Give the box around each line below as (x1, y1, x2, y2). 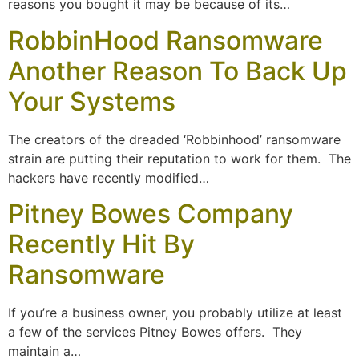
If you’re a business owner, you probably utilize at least (8, 304, 342, 321)
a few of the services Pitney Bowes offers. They (8, 323, 302, 340)
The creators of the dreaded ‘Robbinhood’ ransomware (8, 131, 341, 147)
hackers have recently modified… (8, 169, 209, 186)
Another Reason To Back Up (8, 54, 347, 87)
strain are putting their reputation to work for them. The (8, 150, 351, 167)
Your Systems (8, 85, 175, 117)
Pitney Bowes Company (8, 197, 293, 229)
